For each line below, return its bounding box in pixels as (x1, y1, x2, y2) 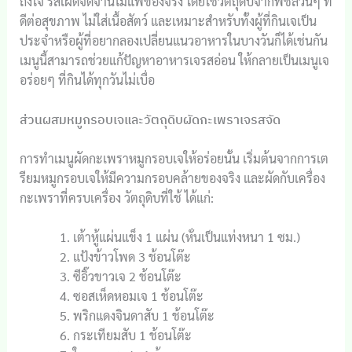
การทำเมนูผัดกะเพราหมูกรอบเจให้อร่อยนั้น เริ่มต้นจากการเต (19, 149, 328, 167)
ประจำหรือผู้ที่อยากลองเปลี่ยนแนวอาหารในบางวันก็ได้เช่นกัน (19, 32, 328, 49)
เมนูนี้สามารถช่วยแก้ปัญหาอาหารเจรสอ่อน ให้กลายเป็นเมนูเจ (19, 52, 329, 68)
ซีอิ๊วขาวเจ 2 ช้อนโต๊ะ (72, 268, 181, 285)
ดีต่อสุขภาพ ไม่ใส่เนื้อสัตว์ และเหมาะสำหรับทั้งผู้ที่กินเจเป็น (19, 13, 317, 29)
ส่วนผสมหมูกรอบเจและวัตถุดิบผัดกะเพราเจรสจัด (19, 111, 280, 127)
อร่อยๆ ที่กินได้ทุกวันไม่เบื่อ (19, 71, 155, 88)
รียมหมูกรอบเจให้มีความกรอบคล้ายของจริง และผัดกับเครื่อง (19, 169, 325, 186)
